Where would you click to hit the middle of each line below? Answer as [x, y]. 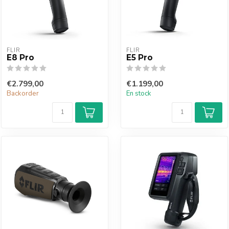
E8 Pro [20, 58]
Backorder [23, 94]
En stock [139, 94]
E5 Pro [140, 58]
